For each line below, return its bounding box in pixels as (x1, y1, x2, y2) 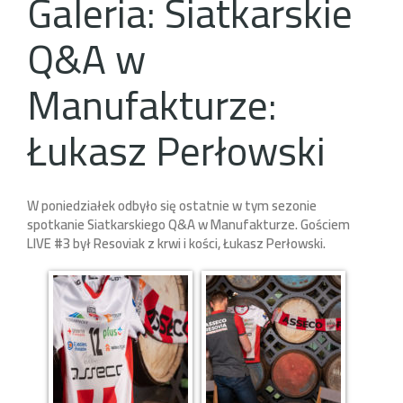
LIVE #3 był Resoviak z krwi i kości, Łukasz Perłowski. (27, 230, 331, 257)
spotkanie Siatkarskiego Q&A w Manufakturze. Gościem (27, 211, 350, 238)
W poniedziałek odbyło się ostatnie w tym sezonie (27, 193, 317, 219)
